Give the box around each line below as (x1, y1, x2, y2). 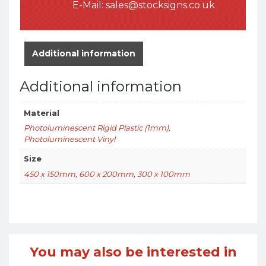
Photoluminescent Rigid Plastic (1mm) (23, 123, 169, 133)
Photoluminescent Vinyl (23, 134, 115, 144)
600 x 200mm (78, 169, 134, 179)
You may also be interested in (29, 243, 237, 260)
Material (23, 107, 59, 118)
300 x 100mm (137, 169, 190, 179)
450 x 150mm (23, 169, 75, 179)
